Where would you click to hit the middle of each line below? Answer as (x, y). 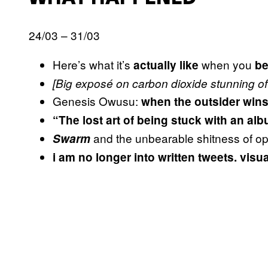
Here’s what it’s (93, 64)
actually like (166, 65)
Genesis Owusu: (97, 100)
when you (227, 64)
